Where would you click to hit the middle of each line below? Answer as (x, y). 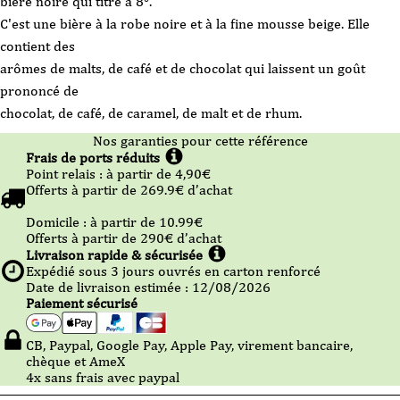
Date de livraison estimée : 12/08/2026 (148, 287)
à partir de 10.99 (142, 222)
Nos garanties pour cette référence (200, 141)
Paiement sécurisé (82, 303)
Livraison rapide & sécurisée (114, 254)
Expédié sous (68, 271)
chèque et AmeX (75, 362)
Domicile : (58, 222)
